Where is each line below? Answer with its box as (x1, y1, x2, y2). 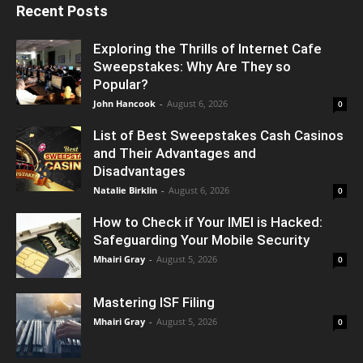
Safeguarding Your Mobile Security (93, 231, 310, 248)
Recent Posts (16, 2, 108, 19)
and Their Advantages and (93, 144, 256, 161)
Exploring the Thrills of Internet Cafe (93, 40, 322, 57)
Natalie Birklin (93, 183, 157, 196)
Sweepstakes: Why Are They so (93, 58, 291, 75)
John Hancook (93, 96, 156, 109)
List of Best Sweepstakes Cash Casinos (93, 126, 344, 143)
